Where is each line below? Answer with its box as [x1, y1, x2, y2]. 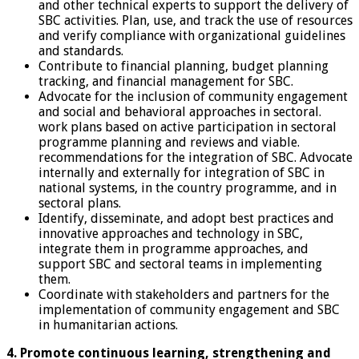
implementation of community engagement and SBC [38, 301, 340, 317]
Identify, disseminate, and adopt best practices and [38, 210, 334, 226]
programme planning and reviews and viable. [38, 134, 300, 150]
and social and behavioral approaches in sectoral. [38, 103, 321, 119]
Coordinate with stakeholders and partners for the [38, 286, 329, 302]
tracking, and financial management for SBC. [38, 73, 293, 89]
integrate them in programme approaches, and [38, 240, 309, 256]
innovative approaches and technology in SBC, [38, 225, 303, 241]
